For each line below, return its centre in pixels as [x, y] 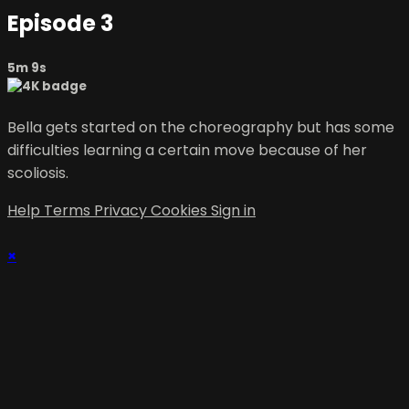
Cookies [181, 210]
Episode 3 [60, 23]
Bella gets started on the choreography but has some [201, 127]
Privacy [122, 210]
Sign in [233, 210]
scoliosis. [38, 173]
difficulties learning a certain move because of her [187, 150]
